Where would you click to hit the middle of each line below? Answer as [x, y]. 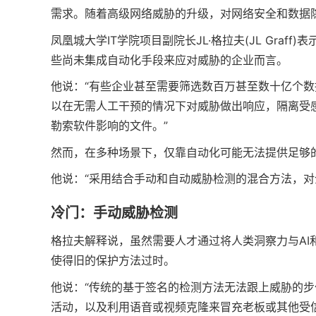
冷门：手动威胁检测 [114, 213]
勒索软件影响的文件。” [109, 126]
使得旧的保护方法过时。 [113, 261]
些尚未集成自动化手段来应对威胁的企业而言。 [169, 60]
